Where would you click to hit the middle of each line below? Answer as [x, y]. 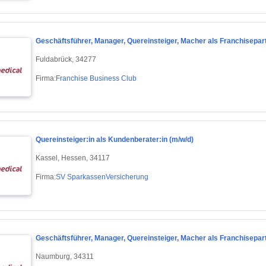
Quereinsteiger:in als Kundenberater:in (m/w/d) [115, 140]
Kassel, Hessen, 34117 [73, 158]
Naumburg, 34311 [65, 256]
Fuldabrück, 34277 [66, 59]
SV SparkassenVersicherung [102, 177]
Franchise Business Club [96, 78]
